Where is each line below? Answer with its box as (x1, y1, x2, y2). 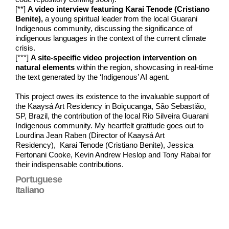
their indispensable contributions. (15, 159, 124, 169)
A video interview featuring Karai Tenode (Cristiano (28, 4, 210, 13)
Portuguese (15, 174, 62, 185)
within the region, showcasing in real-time (75, 62, 213, 72)
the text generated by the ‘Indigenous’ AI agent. (15, 72, 170, 81)
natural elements (15, 62, 75, 72)
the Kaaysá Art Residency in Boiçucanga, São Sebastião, (15, 101, 206, 110)
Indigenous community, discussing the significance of (15, 24, 192, 33)
